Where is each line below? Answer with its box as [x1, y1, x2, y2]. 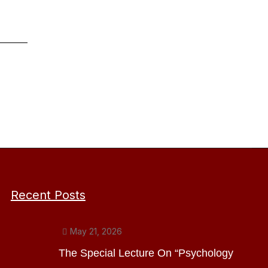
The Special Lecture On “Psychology [58, 246, 233, 259]
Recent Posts [10, 188, 86, 202]
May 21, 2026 [70, 226, 123, 236]
